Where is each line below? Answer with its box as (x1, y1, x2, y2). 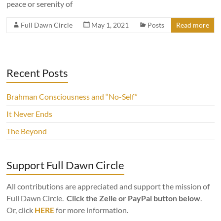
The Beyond (6, 126, 47, 136)
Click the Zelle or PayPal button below (67, 193, 201, 203)
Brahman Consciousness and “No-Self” (6, 92, 138, 101)
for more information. (56, 205, 129, 215)
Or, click (6, 205, 35, 215)
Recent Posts (6, 66, 69, 79)
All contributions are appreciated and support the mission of (6, 182, 210, 191)
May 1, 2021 (91, 21, 129, 29)
